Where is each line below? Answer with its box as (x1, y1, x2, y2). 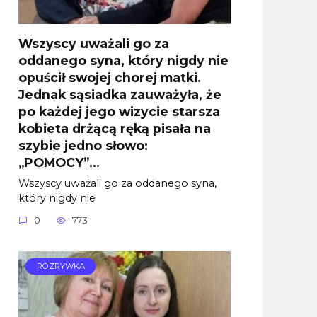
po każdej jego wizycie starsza (18, 103, 220, 119)
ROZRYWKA (36, 261, 85, 272)
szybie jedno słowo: (18, 137, 148, 153)
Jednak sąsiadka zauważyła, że (18, 86, 221, 102)
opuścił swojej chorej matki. (18, 69, 201, 85)
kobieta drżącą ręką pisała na (18, 120, 211, 136)
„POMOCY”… (18, 154, 100, 170)
